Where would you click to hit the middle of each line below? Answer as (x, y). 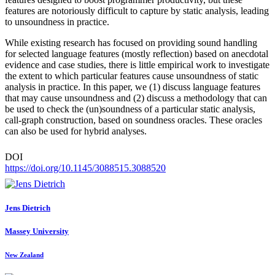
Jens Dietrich (28, 207)
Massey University (37, 231)
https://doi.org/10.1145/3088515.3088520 (85, 168)
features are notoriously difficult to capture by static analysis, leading (137, 10)
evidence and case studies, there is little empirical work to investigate (137, 64)
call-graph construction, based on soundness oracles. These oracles (134, 120)
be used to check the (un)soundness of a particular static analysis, (130, 109)
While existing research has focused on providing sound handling (131, 42)
